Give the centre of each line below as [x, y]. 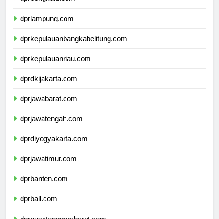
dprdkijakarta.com [49, 88]
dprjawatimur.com [48, 168]
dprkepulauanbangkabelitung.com [74, 47]
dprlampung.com [47, 27]
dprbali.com [39, 208]
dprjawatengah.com [51, 128]
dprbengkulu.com [48, 7]
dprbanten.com [44, 188]
